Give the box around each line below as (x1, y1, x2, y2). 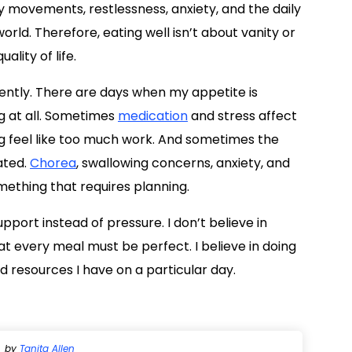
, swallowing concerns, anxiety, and (76, 153, 290, 172)
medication (118, 106, 188, 125)
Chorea (30, 153, 76, 172)
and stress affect (188, 106, 297, 125)
